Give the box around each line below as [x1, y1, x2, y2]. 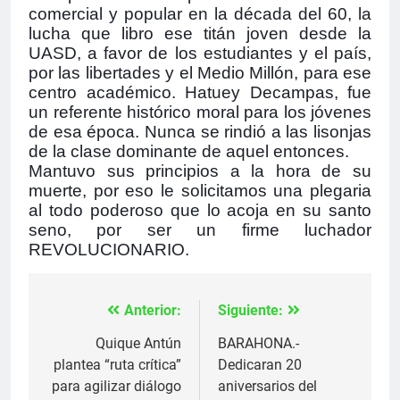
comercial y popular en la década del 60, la [29, 4, 371, 23]
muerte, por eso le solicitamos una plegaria [29, 180, 371, 200]
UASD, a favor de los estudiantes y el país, [29, 43, 371, 62]
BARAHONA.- [218, 334, 299, 352]
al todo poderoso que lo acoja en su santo [29, 200, 371, 220]
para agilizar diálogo [52, 377, 181, 395]
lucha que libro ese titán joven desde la [29, 23, 371, 43]
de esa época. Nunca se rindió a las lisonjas [29, 121, 371, 141]
